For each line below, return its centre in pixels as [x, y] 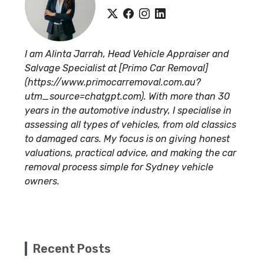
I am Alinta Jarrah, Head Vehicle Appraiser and [127, 54]
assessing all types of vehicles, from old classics [131, 125]
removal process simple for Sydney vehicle [119, 167]
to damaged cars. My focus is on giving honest [127, 139]
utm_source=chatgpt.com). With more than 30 [127, 96]
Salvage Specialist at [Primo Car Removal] [116, 68]
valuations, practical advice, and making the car [131, 153]
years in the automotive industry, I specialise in [128, 110]
